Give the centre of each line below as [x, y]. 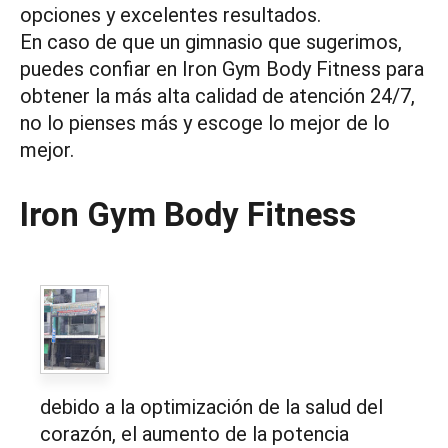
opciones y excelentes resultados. [170, 15]
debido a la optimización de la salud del [211, 407]
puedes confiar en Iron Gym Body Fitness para [222, 69]
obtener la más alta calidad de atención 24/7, [217, 96]
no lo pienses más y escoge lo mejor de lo [205, 123]
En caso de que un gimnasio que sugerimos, [211, 42]
